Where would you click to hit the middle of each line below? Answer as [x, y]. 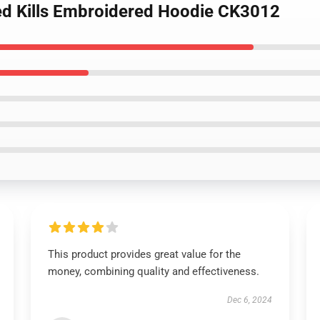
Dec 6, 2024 [250, 300]
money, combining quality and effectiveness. [153, 271]
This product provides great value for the [144, 254]
